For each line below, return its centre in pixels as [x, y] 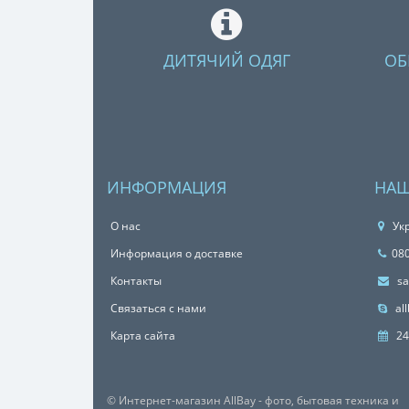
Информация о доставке [177, 253]
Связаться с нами [158, 308]
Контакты [136, 281]
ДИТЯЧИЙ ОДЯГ [226, 60]
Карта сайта [143, 336]
